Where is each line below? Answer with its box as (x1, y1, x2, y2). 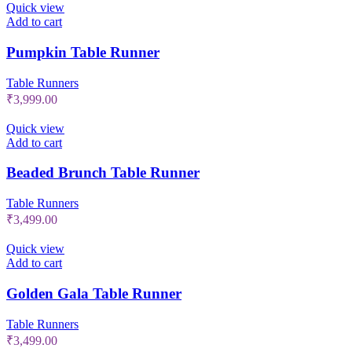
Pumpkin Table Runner (6, 43, 159, 60)
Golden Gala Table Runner (6, 284, 181, 302)
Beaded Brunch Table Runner (6, 164, 200, 181)
